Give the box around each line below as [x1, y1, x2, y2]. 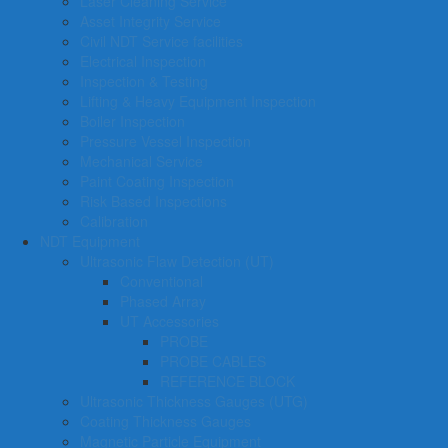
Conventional [120, 271, 203, 291]
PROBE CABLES [160, 351, 266, 371]
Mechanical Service [80, 151, 203, 171]
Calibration [80, 211, 148, 231]
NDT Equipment [40, 231, 140, 251]
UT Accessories [120, 311, 219, 331]
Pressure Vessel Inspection [80, 131, 251, 151]
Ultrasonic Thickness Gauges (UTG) [80, 391, 308, 411]
